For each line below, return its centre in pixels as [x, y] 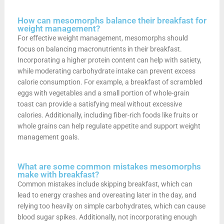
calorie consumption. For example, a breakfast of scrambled [110, 82]
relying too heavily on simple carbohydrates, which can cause [111, 206]
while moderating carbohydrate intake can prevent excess [106, 71]
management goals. [48, 137]
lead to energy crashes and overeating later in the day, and [107, 195]
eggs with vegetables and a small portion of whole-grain [103, 93]
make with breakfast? [58, 174]
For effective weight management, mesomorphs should [102, 38]
